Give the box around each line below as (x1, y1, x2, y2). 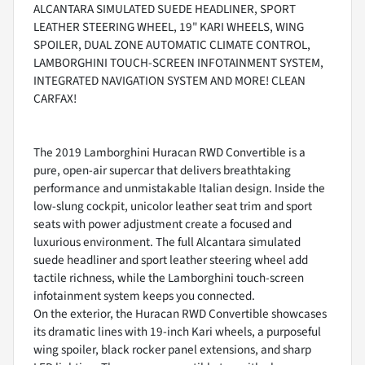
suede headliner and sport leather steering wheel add (33, 250, 308, 269)
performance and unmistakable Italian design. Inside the (33, 178, 325, 197)
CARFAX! (33, 89, 77, 108)
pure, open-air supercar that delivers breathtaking (33, 161, 291, 179)
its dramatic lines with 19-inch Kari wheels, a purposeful (33, 322, 321, 341)
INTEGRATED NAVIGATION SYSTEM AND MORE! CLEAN (33, 71, 306, 90)
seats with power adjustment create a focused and (33, 214, 292, 233)
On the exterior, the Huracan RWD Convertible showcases (33, 304, 327, 323)
